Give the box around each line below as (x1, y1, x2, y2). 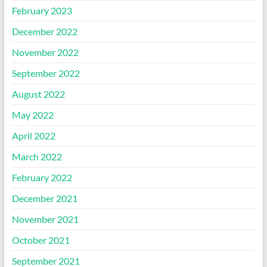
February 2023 (11, 5, 72, 16)
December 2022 (11, 26, 77, 37)
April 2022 (11, 130, 55, 141)
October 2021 (11, 234, 70, 246)
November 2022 (11, 46, 79, 58)
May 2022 (11, 109, 54, 120)
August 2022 (11, 88, 65, 100)
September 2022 (11, 67, 80, 79)
